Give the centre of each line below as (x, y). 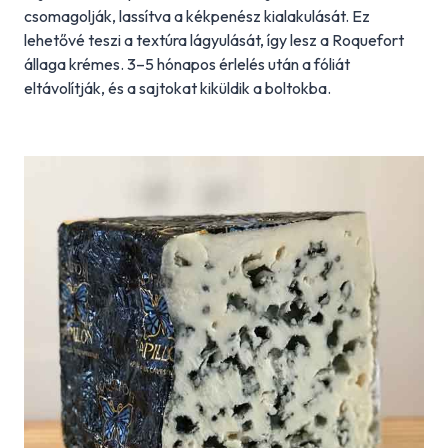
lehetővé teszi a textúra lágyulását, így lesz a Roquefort (214, 40)
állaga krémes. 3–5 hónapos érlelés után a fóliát (187, 64)
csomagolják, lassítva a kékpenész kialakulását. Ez (197, 16)
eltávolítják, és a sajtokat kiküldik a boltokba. (177, 88)
